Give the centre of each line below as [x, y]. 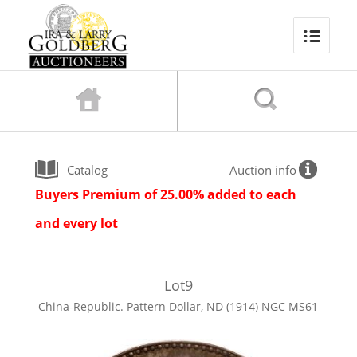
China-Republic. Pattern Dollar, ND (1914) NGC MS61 [178, 306]
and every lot [77, 223]
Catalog [88, 170]
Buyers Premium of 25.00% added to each [166, 194]
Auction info [263, 170]
